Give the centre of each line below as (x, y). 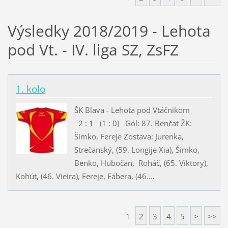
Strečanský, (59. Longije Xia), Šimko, (137, 149)
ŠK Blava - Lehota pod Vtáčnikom (142, 110)
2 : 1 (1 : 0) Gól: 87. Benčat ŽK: (133, 123)
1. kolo (30, 89)
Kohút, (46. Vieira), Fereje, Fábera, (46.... (85, 176)
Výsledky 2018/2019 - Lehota (109, 31)
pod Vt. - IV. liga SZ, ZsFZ (93, 50)
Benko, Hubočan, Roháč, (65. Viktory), (141, 163)
